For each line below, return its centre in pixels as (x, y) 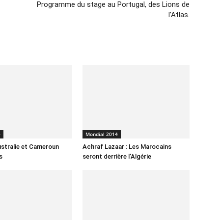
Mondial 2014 (102, 134)
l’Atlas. (179, 15)
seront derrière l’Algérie (117, 156)
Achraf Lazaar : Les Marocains (127, 147)
